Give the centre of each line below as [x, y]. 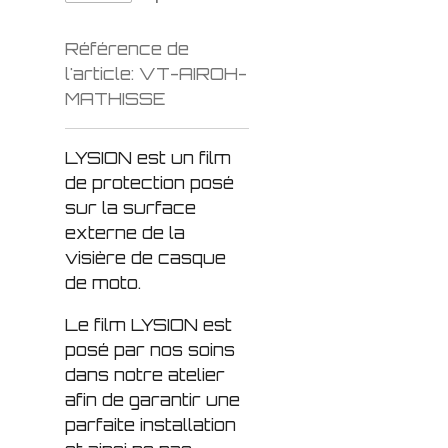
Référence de [127, 49]
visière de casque [145, 258]
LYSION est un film [148, 158]
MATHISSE [115, 99]
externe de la [125, 233]
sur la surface [130, 208]
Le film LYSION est [148, 325]
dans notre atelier [145, 375]
